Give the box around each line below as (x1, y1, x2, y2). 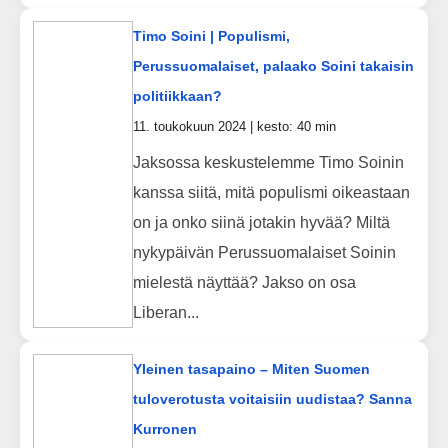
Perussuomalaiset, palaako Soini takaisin (132, 57, 414, 74)
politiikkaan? (132, 87, 222, 104)
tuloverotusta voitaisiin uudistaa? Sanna (132, 390, 412, 407)
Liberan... (132, 303, 199, 321)
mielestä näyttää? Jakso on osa (132, 273, 356, 291)
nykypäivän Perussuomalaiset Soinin (132, 243, 396, 261)
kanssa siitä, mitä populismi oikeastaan (132, 183, 410, 201)
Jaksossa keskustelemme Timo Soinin (132, 153, 404, 171)
